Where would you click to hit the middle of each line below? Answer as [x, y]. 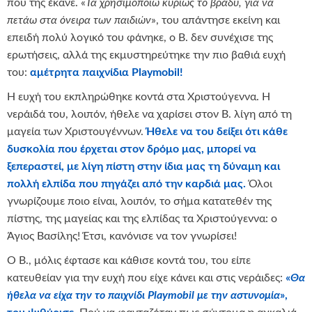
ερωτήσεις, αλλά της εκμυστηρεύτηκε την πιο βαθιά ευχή [146, 55]
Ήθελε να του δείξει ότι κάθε [217, 131]
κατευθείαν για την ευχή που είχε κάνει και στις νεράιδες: [145, 278]
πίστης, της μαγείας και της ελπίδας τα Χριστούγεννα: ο [142, 218]
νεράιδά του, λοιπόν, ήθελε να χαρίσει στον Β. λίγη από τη [149, 114]
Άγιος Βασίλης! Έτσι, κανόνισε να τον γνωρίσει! [122, 236]
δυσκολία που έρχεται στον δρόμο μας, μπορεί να [132, 149]
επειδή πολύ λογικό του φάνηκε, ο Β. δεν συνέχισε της [140, 37]
